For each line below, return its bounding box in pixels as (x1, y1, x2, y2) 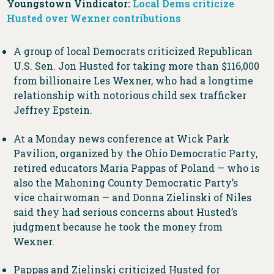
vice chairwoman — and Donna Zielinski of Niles (13, 190, 251, 204)
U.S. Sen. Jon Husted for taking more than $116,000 (13, 59, 259, 73)
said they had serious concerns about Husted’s (13, 205, 237, 218)
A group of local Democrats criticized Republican (13, 45, 253, 58)
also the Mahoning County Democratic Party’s (13, 176, 238, 189)
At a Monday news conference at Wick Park (13, 131, 229, 145)
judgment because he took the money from (13, 220, 223, 233)
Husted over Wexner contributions (7, 12, 182, 25)
